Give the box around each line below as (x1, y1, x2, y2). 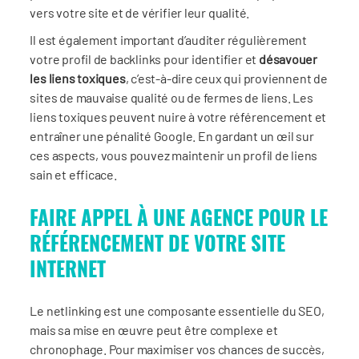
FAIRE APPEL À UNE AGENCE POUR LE (30, 201, 329, 232)
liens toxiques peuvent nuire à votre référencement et (30, 108, 327, 124)
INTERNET (30, 252, 107, 283)
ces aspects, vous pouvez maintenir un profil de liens (30, 147, 318, 163)
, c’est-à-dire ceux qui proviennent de (125, 70, 328, 86)
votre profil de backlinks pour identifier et (30, 50, 259, 67)
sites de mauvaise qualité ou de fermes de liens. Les (30, 89, 313, 105)
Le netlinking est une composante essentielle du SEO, (30, 302, 325, 318)
